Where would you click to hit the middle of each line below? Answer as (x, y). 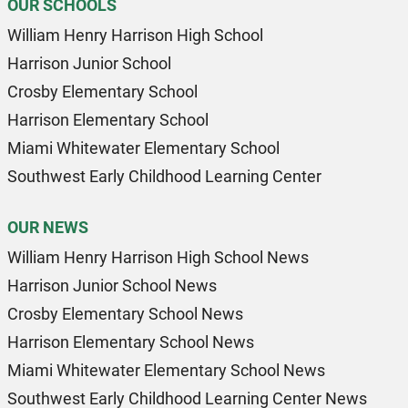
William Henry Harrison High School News (158, 257)
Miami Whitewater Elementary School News (166, 370)
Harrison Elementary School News (130, 342)
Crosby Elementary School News (125, 314)
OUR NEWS (47, 227)
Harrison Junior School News (112, 286)
